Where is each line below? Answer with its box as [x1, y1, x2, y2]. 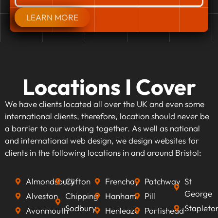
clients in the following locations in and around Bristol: [5, 147, 201, 158]
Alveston [25, 191, 58, 201]
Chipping [65, 191, 99, 201]
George [184, 188, 212, 199]
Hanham [105, 191, 136, 201]
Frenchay [105, 176, 139, 187]
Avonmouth [25, 205, 68, 216]
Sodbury [65, 203, 97, 214]
